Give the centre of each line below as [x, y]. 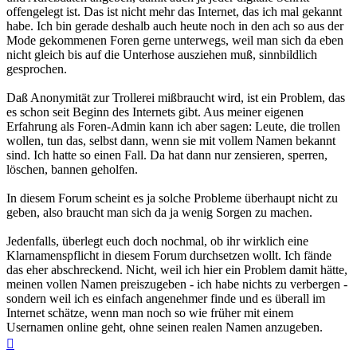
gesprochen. [37, 69]
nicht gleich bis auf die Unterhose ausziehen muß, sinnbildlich [162, 54]
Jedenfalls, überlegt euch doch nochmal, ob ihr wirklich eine [157, 241]
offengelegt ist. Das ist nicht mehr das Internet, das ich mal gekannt [174, 11]
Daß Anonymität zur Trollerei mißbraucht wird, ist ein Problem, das [176, 97]
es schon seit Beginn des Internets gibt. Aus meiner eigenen [155, 112]
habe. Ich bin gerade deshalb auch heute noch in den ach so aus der [175, 25]
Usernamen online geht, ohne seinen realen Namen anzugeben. [165, 327]
